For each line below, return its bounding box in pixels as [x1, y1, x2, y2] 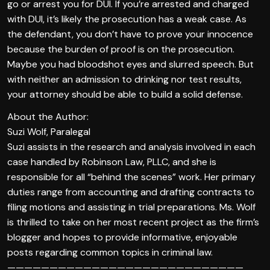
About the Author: [7, 110, 89, 123]
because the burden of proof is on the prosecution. [7, 42, 234, 55]
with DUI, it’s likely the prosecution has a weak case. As [7, 12, 246, 25]
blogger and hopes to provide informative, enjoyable [7, 230, 237, 243]
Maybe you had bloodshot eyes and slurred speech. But [7, 57, 254, 71]
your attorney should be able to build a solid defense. [7, 87, 243, 101]
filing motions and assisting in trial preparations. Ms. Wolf [7, 200, 256, 213]
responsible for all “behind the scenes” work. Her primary [7, 170, 256, 183]
